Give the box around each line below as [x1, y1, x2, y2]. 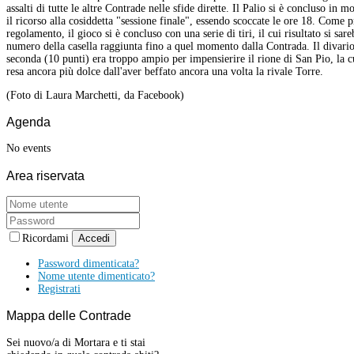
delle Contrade [45, 308, 131, 323]
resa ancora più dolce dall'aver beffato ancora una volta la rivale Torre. [6, 65, 323, 77]
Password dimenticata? [38, 258, 139, 269]
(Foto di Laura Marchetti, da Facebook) [6, 88, 184, 101]
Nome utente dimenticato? [38, 270, 155, 282]
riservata [33, 168, 85, 183]
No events [6, 142, 51, 155]
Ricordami [22, 232, 72, 244]
